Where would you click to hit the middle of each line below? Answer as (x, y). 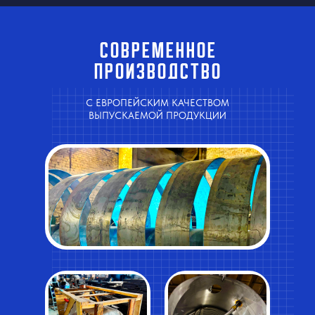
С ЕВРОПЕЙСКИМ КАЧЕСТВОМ (157, 103)
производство (158, 72)
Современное (158, 51)
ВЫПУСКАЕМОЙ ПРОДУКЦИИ (157, 115)
